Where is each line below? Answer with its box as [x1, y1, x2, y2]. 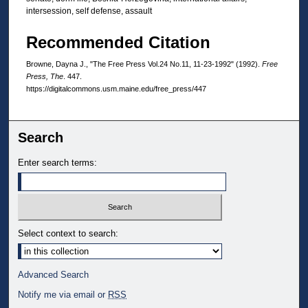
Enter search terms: [18, 157, 98, 168]
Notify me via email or [18, 289, 109, 300]
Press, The [26, 72, 63, 81]
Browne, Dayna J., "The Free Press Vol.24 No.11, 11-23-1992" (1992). [26, 60, 262, 69]
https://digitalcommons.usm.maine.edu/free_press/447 [26, 85, 206, 93]
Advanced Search [18, 269, 89, 280]
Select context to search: [18, 228, 119, 239]
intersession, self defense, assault [26, 5, 152, 16]
